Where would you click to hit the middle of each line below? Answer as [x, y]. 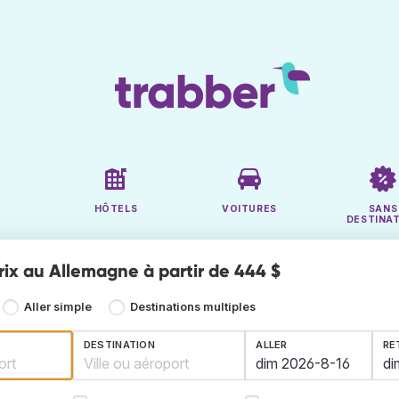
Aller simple [58, 307]
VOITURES [249, 209]
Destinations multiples [192, 307]
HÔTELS [116, 209]
